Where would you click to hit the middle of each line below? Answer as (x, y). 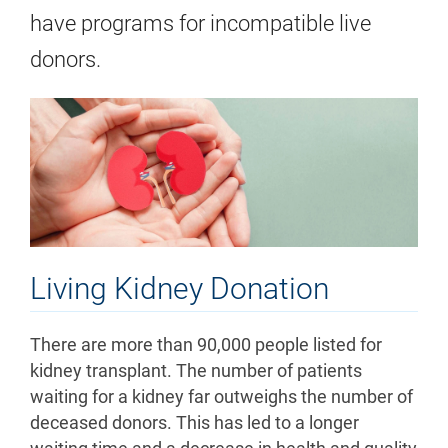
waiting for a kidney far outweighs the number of (221, 397)
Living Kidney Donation (179, 289)
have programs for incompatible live (200, 23)
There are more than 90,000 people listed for (206, 345)
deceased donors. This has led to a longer (194, 423)
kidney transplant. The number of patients (196, 371)
